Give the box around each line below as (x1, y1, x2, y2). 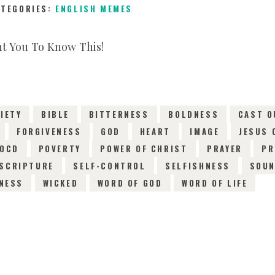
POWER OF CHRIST (100, 142, 188, 155)
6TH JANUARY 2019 (46, 53, 138, 66)
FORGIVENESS (17, 125, 82, 138)
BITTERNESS (88, 108, 149, 121)
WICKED (42, 177, 79, 190)
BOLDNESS (168, 108, 219, 121)
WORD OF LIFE (182, 177, 248, 190)
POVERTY (38, 142, 81, 155)
